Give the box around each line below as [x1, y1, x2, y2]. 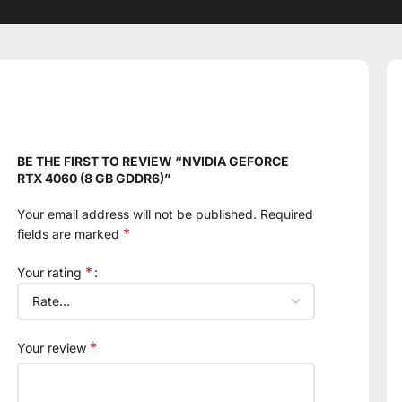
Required [260, 206, 314, 223]
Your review [17, 340, 91, 356]
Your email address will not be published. [17, 206, 258, 223]
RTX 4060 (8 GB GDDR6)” [17, 170, 171, 187]
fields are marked [17, 226, 124, 242]
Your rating [17, 265, 86, 281]
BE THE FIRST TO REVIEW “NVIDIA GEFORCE [17, 153, 290, 170]
